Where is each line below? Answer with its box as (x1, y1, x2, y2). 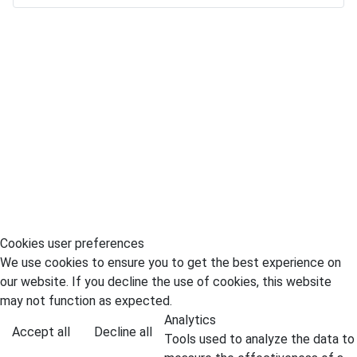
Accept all (12, 324, 70, 339)
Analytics (164, 312, 216, 328)
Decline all (94, 324, 152, 339)
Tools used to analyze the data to (164, 331, 355, 347)
